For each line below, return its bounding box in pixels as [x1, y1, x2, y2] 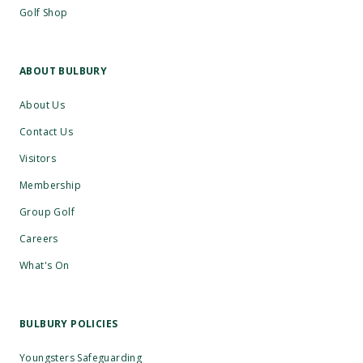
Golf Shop [19, 5, 68, 19]
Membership [19, 177, 81, 192]
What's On [19, 258, 70, 272]
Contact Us [19, 124, 73, 139]
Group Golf [19, 204, 75, 219]
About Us [19, 97, 66, 112]
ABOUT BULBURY [19, 63, 108, 78]
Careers [19, 231, 58, 246]
